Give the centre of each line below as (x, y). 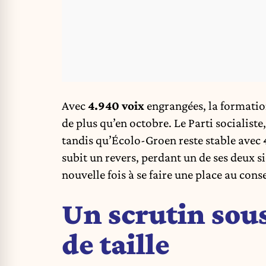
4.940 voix (116, 105)
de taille (116, 244)
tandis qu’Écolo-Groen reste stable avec (162, 140)
